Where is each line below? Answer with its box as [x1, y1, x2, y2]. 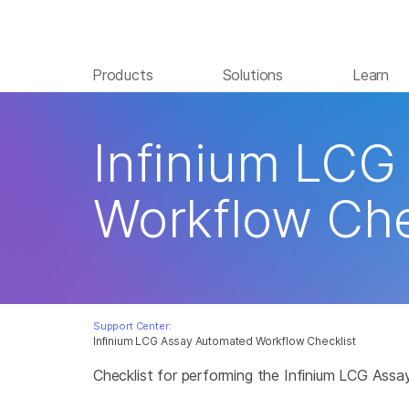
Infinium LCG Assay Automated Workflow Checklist [93, 334, 356, 348]
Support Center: [93, 320, 172, 332]
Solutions [222, 65, 283, 84]
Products [92, 65, 153, 84]
